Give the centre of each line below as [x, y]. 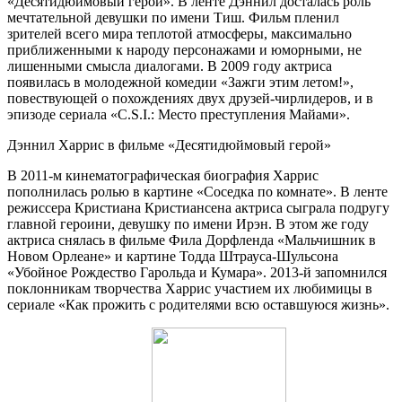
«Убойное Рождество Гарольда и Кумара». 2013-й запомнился [197, 273]
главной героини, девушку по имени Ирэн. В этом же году [188, 224]
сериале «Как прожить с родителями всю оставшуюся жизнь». [198, 305]
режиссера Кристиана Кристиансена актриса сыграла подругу [198, 208]
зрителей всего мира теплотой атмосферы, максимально [179, 34]
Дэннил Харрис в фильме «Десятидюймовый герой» [169, 145]
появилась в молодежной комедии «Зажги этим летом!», [180, 83]
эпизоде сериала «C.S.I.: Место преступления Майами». [179, 115]
